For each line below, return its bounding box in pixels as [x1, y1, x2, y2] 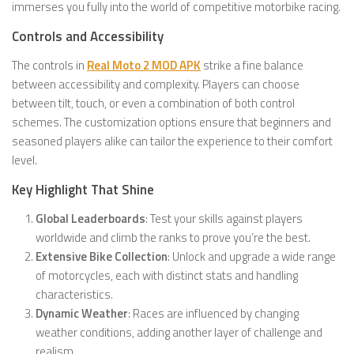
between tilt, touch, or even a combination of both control [12, 94, 295, 113]
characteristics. [36, 285, 113, 304]
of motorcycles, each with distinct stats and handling [36, 266, 298, 285]
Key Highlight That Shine [12, 179, 154, 201]
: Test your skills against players [145, 209, 303, 228]
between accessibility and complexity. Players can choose [12, 75, 299, 94]
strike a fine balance [201, 56, 303, 75]
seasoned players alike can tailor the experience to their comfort [12, 132, 333, 151]
